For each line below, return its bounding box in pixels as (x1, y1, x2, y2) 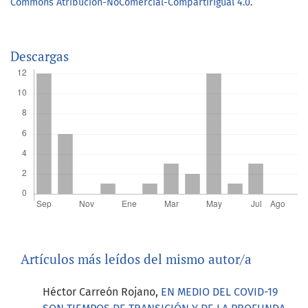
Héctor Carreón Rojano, (43, 285, 161, 298)
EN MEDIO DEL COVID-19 (161, 285, 278, 298)
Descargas (10, 47, 69, 65)
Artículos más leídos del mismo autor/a (21, 250, 252, 267)
